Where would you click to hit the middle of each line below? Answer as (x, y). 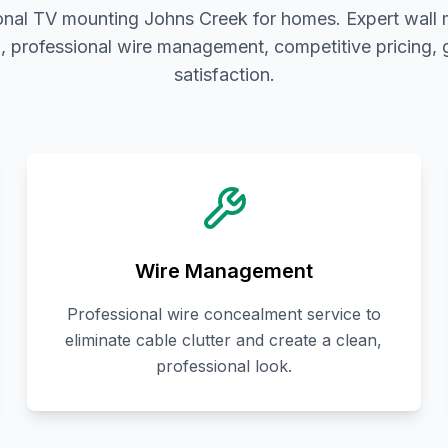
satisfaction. (224, 75)
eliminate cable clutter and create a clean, (224, 340)
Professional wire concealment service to (223, 314)
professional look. (223, 366)
